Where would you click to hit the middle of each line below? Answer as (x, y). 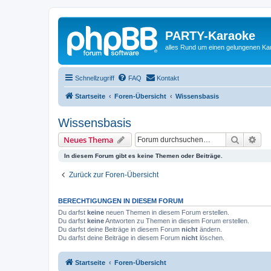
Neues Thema (89, 139)
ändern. (210, 229)
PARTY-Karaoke (210, 36)
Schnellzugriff (95, 78)
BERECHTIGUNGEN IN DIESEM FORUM (121, 201)
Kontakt (168, 78)
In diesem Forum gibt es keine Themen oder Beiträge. (143, 155)
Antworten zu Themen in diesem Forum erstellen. (177, 220)
